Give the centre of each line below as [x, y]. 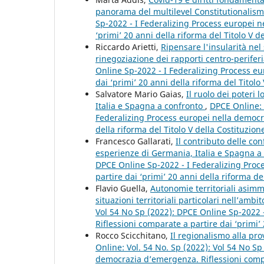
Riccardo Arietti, [128, 47]
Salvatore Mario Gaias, [141, 94]
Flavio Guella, [123, 188]
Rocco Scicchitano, [133, 235]
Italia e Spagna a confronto [150, 105]
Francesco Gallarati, [136, 141]
